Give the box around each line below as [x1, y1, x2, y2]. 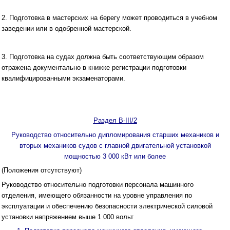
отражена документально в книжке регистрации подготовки [2, 63, 186, 71]
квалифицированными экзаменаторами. [2, 74, 125, 82]
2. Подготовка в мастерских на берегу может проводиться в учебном [2, 13, 217, 22]
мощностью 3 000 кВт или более [64, 152, 166, 160]
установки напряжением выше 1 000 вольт [2, 213, 133, 221]
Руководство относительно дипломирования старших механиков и [11, 130, 219, 139]
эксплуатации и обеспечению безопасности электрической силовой [2, 202, 213, 210]
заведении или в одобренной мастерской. [2, 24, 131, 32]
